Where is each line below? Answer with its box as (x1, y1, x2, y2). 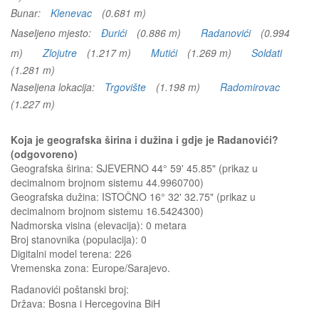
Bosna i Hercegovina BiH (48, 296, 160, 310)
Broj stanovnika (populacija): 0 (11, 232, 147, 246)
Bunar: (11, 6, 43, 20)
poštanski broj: (63, 282, 129, 296)
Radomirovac (220, 80, 280, 94)
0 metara (146, 218, 187, 232)
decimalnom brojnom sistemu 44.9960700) (11, 175, 204, 189)
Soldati (251, 46, 282, 60)
